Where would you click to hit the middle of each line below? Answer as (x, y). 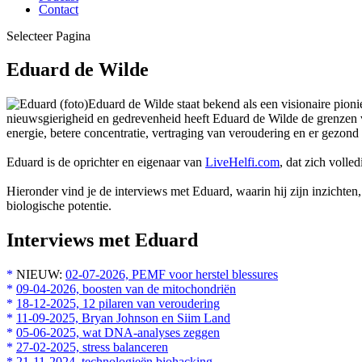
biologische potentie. (61, 206)
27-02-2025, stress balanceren (92, 347)
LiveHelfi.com (242, 162)
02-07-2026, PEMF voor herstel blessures (172, 275)
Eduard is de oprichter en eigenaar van (106, 162)
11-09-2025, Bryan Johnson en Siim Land (123, 318)
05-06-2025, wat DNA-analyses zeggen (118, 333)
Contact (59, 9)
